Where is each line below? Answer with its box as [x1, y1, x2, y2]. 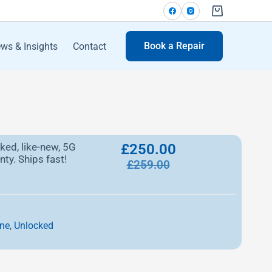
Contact [72, 40, 106, 52]
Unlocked [13, 220, 53, 231]
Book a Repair [144, 40, 205, 52]
